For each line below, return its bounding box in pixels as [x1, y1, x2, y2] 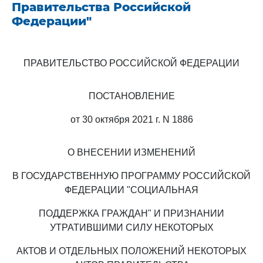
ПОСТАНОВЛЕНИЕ [88, 91, 175, 101]
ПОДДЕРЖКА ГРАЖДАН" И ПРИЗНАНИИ [39, 208, 224, 218]
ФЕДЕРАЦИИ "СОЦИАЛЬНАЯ [65, 185, 198, 195]
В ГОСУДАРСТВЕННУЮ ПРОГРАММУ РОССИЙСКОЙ [12, 171, 251, 181]
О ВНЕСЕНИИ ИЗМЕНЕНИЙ [68, 147, 195, 157]
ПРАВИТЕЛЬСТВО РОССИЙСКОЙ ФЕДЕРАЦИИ [23, 58, 240, 68]
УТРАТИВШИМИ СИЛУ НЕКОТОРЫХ [49, 222, 214, 232]
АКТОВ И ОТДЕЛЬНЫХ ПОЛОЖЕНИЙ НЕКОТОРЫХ [16, 246, 247, 256]
